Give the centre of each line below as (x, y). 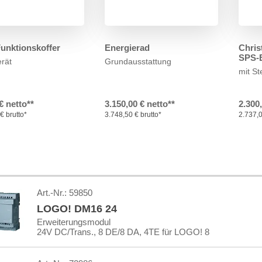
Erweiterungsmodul (73, 222)
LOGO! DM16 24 (77, 209)
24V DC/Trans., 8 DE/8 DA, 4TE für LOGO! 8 (123, 232)
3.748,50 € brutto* (133, 115)
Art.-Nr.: (53, 193)
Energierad (127, 48)
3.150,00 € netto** (140, 104)
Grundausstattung (138, 61)
